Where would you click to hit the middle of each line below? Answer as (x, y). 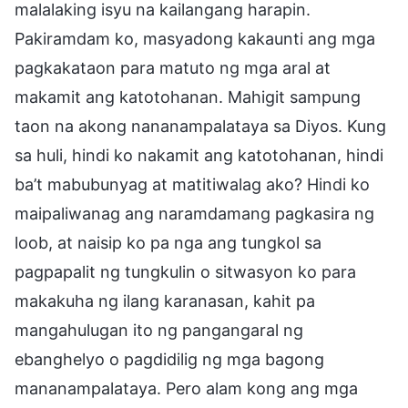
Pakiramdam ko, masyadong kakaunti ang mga (195, 38)
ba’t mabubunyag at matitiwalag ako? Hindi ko (192, 184)
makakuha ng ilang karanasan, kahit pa (165, 301)
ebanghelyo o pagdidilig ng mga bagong (169, 359)
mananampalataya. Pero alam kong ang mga (186, 388)
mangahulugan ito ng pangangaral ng (159, 330)
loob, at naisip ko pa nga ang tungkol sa (168, 242)
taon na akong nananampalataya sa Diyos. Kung (200, 126)
